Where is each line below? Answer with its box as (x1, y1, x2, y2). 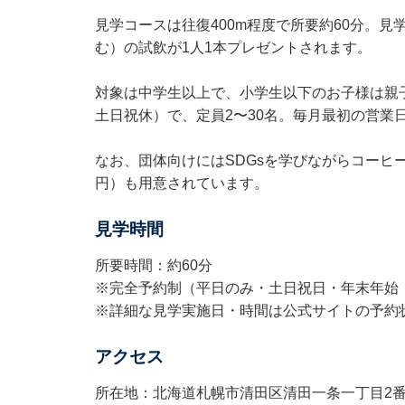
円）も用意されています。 (94, 174, 268, 191)
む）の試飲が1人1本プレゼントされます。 (94, 39, 372, 55)
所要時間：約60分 (94, 257, 212, 273)
